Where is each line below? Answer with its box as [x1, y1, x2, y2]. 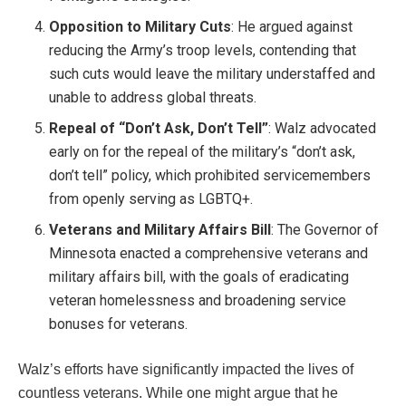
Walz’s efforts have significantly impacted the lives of [18, 362, 353, 378]
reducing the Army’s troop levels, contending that [49, 42, 357, 60]
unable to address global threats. [49, 89, 257, 107]
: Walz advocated [268, 120, 377, 138]
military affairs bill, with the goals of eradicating [49, 268, 350, 286]
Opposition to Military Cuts [49, 18, 232, 36]
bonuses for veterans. [49, 315, 188, 333]
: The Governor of [271, 221, 380, 239]
